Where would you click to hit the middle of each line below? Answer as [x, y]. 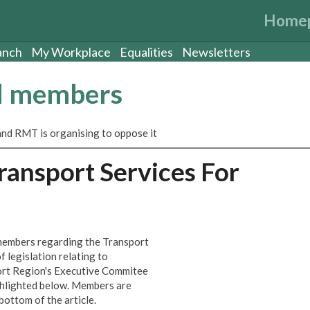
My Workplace [71, 52]
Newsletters [216, 52]
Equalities [146, 52]
